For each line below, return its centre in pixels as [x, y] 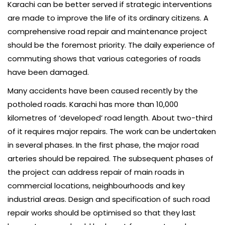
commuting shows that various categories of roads [104, 59]
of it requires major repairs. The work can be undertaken [112, 132]
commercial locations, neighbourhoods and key [96, 186]
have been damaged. [48, 72]
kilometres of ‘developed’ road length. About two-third [110, 118]
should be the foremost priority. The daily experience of [111, 45]
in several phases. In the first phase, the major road [103, 145]
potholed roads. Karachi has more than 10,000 [93, 104]
